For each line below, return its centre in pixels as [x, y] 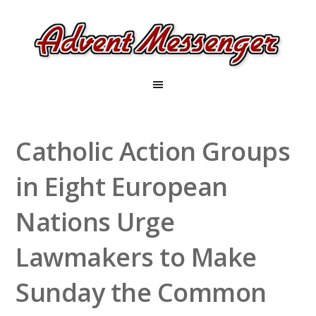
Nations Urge [95, 222]
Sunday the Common [141, 292]
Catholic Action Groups [153, 151]
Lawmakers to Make [136, 257]
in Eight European [122, 187]
